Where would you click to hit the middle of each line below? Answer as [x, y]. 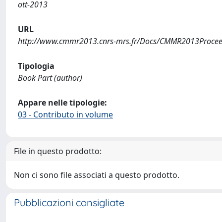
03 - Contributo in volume [65, 114]
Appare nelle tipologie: [62, 103]
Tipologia [36, 66]
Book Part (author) [50, 78]
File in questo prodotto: [58, 151]
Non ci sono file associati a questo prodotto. [97, 175]
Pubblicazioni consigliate [69, 202]
